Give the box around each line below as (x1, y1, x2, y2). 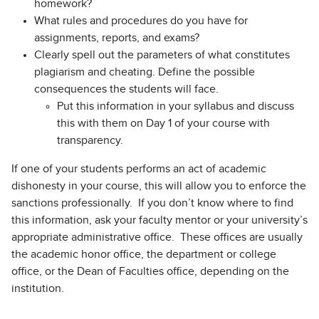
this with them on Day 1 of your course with (57, 117, 270, 130)
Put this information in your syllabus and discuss (57, 100, 294, 113)
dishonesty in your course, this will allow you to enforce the (11, 180, 306, 192)
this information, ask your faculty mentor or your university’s (11, 214, 308, 226)
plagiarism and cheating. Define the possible (34, 66, 255, 78)
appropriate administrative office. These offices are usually (11, 231, 303, 244)
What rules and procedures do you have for (34, 15, 248, 27)
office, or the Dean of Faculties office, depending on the (11, 266, 289, 278)
